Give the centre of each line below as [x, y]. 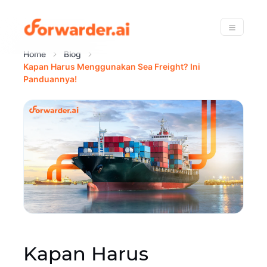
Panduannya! [50, 79]
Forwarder [161, 26]
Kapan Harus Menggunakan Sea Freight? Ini [111, 66]
